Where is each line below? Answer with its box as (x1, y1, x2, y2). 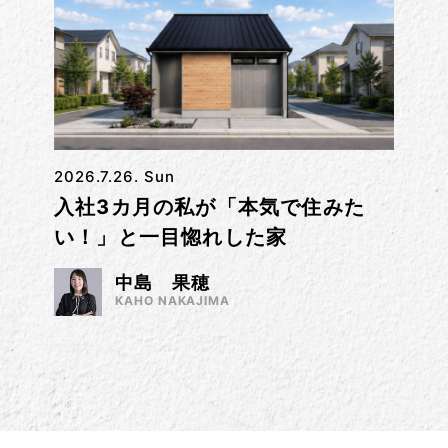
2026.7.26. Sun (53, 166, 175, 186)
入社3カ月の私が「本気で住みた (53, 194, 365, 219)
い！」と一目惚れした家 (53, 224, 288, 249)
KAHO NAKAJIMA (114, 292, 231, 308)
